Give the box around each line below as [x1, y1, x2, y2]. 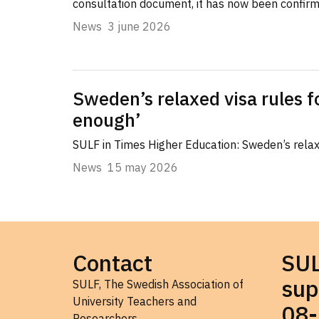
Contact [73, 248, 152, 278]
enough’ [73, 108, 141, 132]
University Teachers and [73, 294, 197, 309]
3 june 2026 [108, 19, 171, 33]
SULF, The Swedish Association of [73, 277, 244, 292]
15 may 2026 [108, 160, 178, 175]
